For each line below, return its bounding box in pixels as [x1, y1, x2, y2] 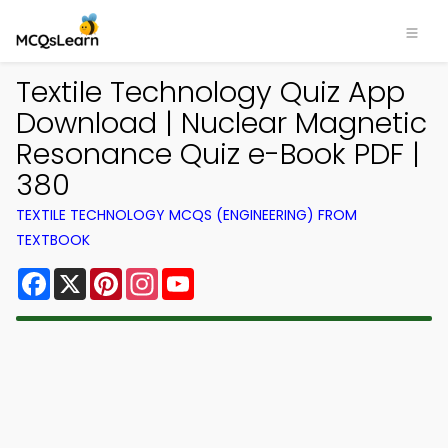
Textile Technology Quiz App [16, 72, 405, 112]
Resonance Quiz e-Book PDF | [16, 134, 420, 174]
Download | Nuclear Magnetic [16, 103, 427, 143]
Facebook [50, 264, 129, 287]
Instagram [158, 264, 240, 287]
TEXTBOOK [16, 230, 90, 250]
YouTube [194, 264, 262, 287]
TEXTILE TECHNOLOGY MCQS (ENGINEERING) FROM [16, 205, 357, 225]
